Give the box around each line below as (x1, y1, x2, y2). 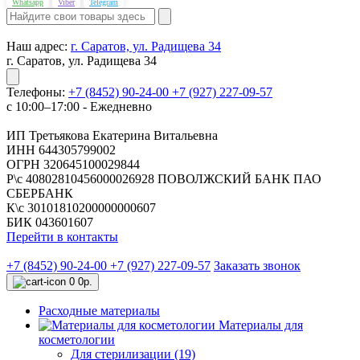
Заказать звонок (214, 259, 301, 272)
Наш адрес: (6, 39, 67, 53)
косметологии (39, 333, 115, 346)
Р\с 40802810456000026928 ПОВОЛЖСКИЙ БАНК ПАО (6, 172, 321, 186)
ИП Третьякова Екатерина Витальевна (6, 129, 218, 142)
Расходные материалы (39, 304, 160, 317)
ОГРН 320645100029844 (6, 157, 140, 171)
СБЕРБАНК (6, 186, 73, 200)
